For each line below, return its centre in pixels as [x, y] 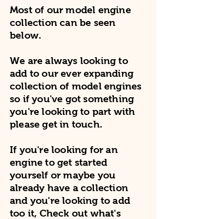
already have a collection [69, 188]
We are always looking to [69, 61]
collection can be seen [63, 23]
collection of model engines [76, 86]
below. [26, 35]
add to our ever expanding [72, 74]
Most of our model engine [70, 10]
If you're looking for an [64, 150]
